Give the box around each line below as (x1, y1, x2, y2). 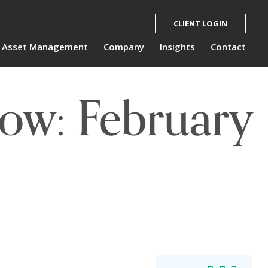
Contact (211, 40, 246, 53)
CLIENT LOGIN (173, 17, 227, 29)
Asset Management (2, 40, 89, 53)
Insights (160, 40, 196, 53)
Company (103, 40, 145, 53)
